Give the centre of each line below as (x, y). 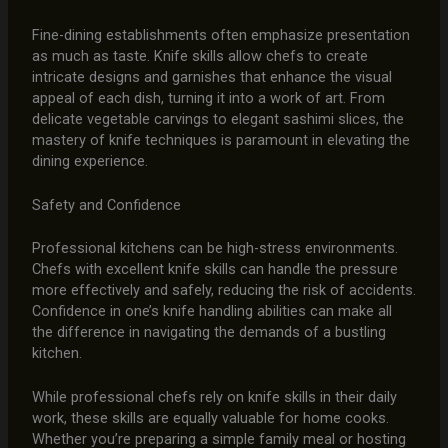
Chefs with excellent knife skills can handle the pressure (214, 269)
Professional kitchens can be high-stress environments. (214, 248)
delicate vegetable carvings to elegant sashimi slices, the (217, 118)
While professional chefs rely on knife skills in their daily (214, 397)
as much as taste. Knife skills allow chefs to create (199, 55)
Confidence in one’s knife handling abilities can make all (211, 311)
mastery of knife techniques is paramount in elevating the (220, 139)
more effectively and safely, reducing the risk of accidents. (223, 290)
